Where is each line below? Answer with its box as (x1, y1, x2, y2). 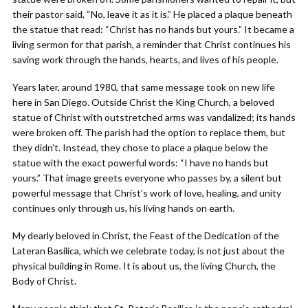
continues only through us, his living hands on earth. (12, 202, 234, 214)
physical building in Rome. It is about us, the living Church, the (12, 260, 276, 272)
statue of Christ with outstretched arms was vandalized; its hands (12, 111, 296, 123)
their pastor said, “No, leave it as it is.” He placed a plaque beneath (12, 8, 292, 20)
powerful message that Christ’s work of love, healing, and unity (12, 187, 281, 199)
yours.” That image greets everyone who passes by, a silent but (12, 172, 282, 184)
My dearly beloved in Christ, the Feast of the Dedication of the (12, 230, 279, 241)
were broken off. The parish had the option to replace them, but (12, 126, 285, 138)
